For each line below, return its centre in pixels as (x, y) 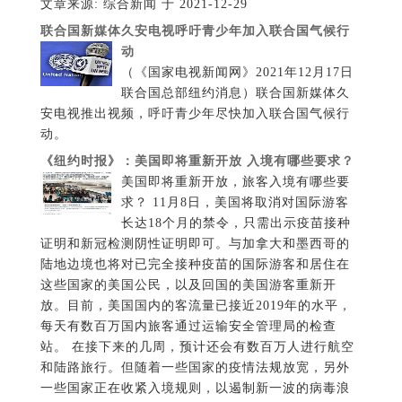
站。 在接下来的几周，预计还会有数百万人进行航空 (197, 347)
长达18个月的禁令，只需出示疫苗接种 (236, 223)
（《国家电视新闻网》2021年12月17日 (237, 73)
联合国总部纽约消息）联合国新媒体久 (235, 93)
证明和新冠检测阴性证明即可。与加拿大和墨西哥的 (195, 244)
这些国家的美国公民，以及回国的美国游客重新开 (188, 285)
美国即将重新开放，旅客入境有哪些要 (235, 182)
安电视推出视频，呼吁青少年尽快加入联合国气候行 (195, 114)
